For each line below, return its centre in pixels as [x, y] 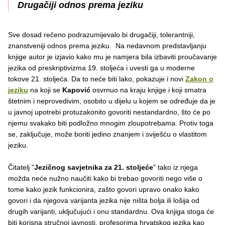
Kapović [77, 90]
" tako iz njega [176, 167]
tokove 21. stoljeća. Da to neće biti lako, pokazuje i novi [97, 79]
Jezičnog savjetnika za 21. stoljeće [94, 167]
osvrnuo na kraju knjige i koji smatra [149, 90]
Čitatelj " [21, 167]
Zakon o [199, 79]
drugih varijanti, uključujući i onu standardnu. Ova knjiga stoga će [111, 212]
